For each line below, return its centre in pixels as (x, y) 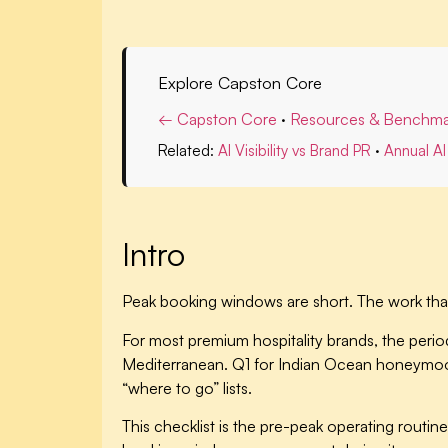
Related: (188, 151)
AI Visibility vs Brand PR (294, 151)
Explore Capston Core (240, 83)
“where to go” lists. (187, 387)
